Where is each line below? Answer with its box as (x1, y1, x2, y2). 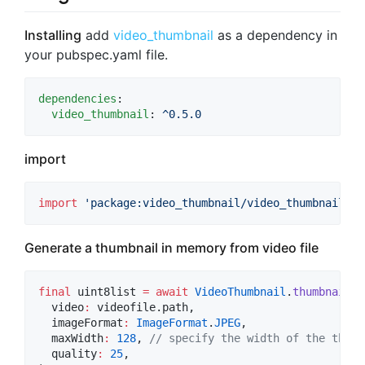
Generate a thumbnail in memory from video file (24, 240, 319, 257)
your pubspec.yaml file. (24, 46, 168, 64)
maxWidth (38, 332, 103, 345)
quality (38, 347, 97, 361)
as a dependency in (213, 27, 337, 44)
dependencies (38, 92, 117, 106)
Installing (24, 27, 81, 44)
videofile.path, (90, 301, 195, 314)
